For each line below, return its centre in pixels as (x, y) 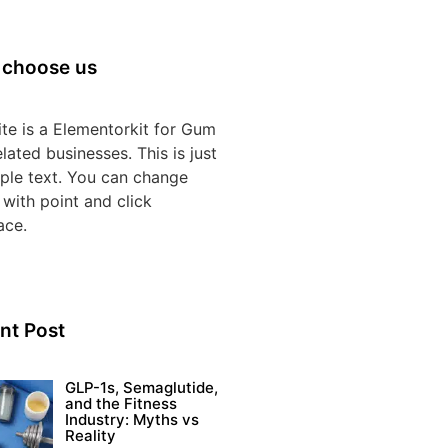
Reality (90, 436)
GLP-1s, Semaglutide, (141, 388)
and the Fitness (120, 404)
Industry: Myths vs (131, 420)
